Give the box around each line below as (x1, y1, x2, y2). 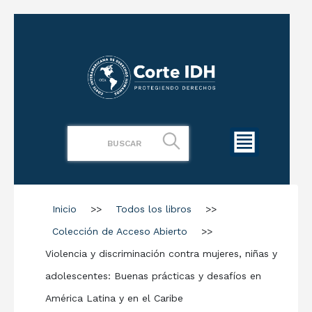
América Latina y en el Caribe (45, 292, 183, 304)
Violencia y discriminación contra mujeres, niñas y (45, 247, 277, 259)
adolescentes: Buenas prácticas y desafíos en (45, 270, 261, 281)
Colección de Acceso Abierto (52, 225, 187, 237)
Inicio (52, 203, 77, 214)
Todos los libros (116, 203, 192, 214)
